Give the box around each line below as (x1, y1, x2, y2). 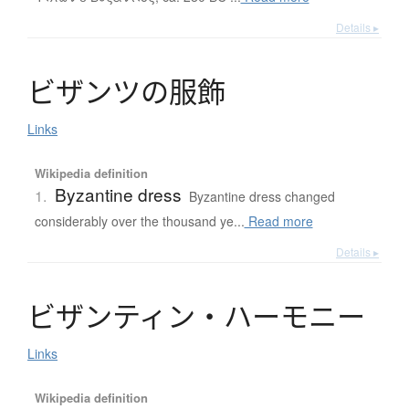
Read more (244, 211, 313, 230)
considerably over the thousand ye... (34, 211, 245, 230)
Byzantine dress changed (188, 186, 335, 205)
